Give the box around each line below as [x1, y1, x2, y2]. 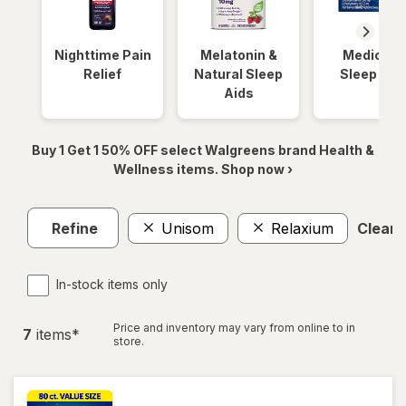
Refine [52, 218, 98, 237]
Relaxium [271, 218, 333, 237]
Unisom [161, 218, 214, 237]
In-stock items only [56, 276, 168, 292]
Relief [83, 66, 121, 82]
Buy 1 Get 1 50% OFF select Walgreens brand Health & [32, 142, 374, 158]
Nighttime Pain [53, 47, 151, 63]
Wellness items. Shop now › [113, 161, 293, 177]
